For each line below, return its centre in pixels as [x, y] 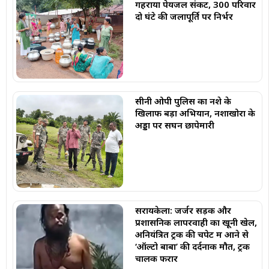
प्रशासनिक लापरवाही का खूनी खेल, [196, 222]
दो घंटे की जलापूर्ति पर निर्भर [184, 16]
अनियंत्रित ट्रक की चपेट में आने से [192, 234]
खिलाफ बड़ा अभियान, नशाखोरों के [195, 113]
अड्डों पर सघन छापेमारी [174, 125]
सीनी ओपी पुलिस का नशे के [183, 101]
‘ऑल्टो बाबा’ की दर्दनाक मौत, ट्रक [192, 246]
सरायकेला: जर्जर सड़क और [183, 210]
